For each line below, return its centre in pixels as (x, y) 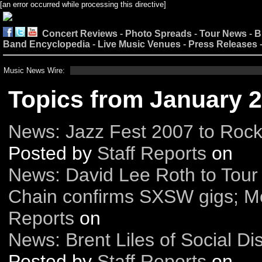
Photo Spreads (158, 34)
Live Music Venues (139, 44)
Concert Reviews (80, 34)
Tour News (223, 34)
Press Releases (223, 44)
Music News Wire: (34, 70)
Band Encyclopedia (46, 44)
